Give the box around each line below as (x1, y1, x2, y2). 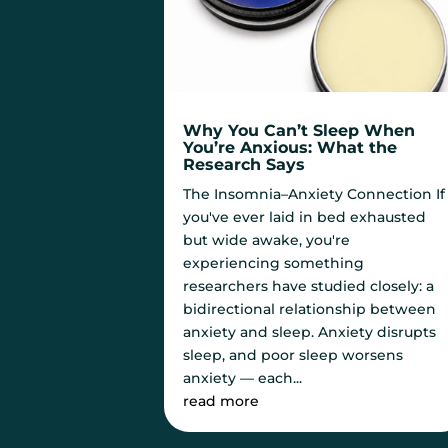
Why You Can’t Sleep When (183, 121, 416, 141)
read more (183, 392, 260, 411)
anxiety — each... (183, 369, 303, 388)
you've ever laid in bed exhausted (183, 208, 427, 227)
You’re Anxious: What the (183, 138, 398, 158)
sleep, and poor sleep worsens (183, 346, 404, 365)
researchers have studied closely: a (183, 277, 435, 296)
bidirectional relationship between (183, 300, 437, 319)
